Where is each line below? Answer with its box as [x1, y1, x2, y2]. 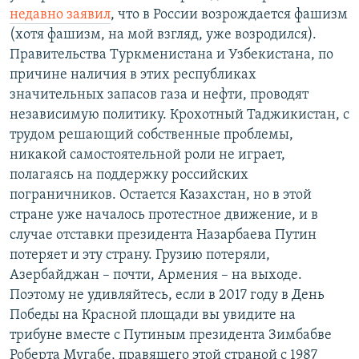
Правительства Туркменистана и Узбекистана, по [10, 47, 333, 63]
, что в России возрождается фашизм [111, 7, 348, 23]
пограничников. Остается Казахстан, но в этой [10, 188, 312, 204]
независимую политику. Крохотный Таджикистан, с [10, 107, 349, 123]
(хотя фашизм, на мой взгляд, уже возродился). [10, 27, 317, 43]
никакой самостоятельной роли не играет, [10, 147, 285, 163]
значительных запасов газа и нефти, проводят [10, 87, 309, 103]
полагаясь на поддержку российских [10, 167, 248, 184]
